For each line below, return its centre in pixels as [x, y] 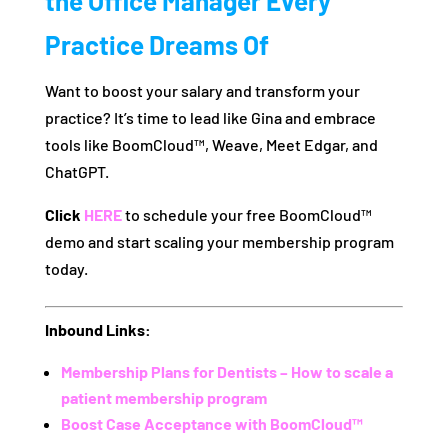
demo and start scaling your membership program [219, 242]
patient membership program [163, 398]
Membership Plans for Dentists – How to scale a [226, 372]
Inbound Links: [97, 330]
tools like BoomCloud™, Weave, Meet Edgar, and [211, 145]
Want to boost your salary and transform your [202, 91]
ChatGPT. [76, 172]
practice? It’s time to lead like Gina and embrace [210, 118]
